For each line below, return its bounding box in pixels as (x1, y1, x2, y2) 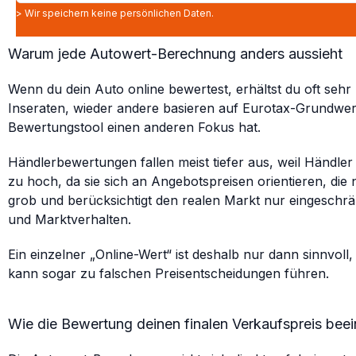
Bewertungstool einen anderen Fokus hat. (8, 119, 261, 135)
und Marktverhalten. (8, 211, 131, 227)
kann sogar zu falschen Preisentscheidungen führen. (8, 265, 329, 281)
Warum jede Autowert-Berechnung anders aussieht (8, 45, 342, 62)
